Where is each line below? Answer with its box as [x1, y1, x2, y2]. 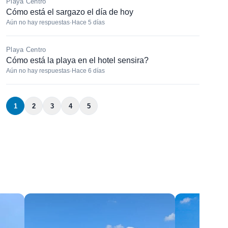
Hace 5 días [72, 19, 105, 26]
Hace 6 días [72, 67, 105, 75]
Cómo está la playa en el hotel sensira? [6, 56, 149, 65]
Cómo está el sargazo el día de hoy [6, 8, 133, 17]
